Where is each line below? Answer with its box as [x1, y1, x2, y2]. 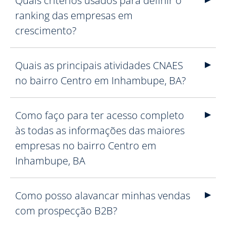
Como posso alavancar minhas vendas [15, 189, 190, 202]
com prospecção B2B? [15, 204, 117, 217]
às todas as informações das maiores [15, 124, 185, 137]
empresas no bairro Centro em [15, 139, 156, 152]
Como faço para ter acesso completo [15, 108, 184, 122]
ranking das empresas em [15, 9, 133, 22]
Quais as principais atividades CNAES [15, 59, 183, 72]
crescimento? [15, 24, 76, 37]
